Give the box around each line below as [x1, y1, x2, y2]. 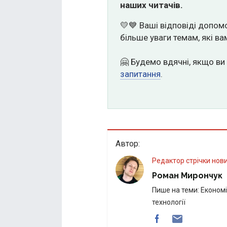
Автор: [116, 138, 140, 148]
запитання [120, 68, 161, 79]
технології [152, 198, 185, 206]
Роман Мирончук [152, 170, 222, 180]
